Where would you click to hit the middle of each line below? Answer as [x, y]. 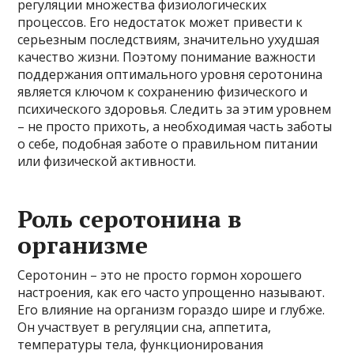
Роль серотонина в [130, 219]
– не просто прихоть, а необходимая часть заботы [175, 126]
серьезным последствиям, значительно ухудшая [169, 40]
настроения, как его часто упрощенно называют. [171, 292]
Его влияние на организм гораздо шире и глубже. [171, 310]
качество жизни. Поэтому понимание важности [167, 57]
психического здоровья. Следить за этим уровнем [175, 109]
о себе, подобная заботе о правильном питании [168, 144]
